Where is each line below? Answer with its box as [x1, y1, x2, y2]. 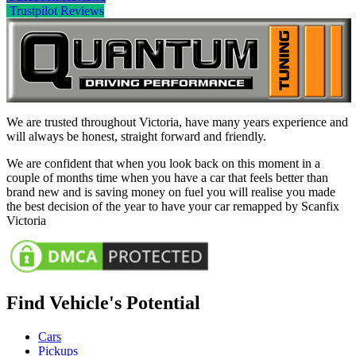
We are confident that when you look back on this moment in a [6, 156, 320, 170]
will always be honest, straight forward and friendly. [6, 129, 266, 143]
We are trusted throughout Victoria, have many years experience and [6, 114, 348, 129]
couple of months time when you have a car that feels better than [6, 170, 328, 184]
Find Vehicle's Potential [6, 292, 200, 314]
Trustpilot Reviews [6, 3, 104, 17]
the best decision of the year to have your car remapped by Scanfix [6, 199, 339, 213]
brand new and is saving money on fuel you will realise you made [6, 184, 335, 199]
